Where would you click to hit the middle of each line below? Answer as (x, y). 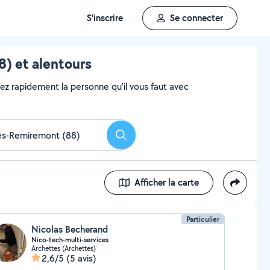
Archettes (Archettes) (63, 248)
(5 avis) (81, 258)
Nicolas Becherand (69, 229)
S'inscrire (105, 18)
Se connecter (196, 18)
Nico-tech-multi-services (70, 240)
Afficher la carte (167, 182)
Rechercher (143, 139)
